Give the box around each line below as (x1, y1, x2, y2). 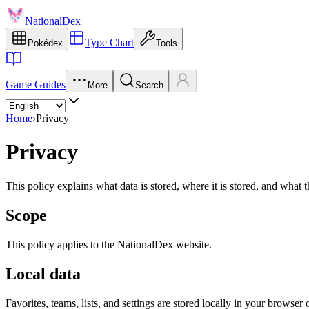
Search (135, 80, 163, 90)
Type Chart (85, 37, 134, 48)
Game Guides (6, 79, 66, 90)
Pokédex (28, 38, 63, 48)
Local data (6, 264, 81, 283)
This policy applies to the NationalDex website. (6, 238, 212, 250)
